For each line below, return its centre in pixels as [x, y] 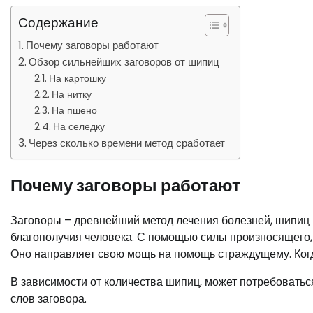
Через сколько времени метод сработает [127, 143]
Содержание [58, 23]
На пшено [74, 110]
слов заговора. [49, 298]
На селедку [79, 126]
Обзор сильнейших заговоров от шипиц [124, 62]
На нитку [71, 94]
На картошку [77, 78]
